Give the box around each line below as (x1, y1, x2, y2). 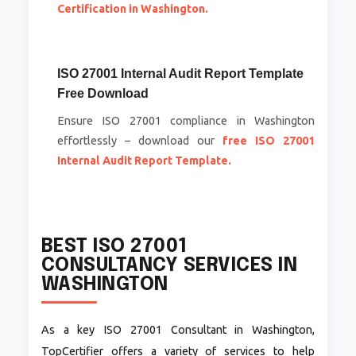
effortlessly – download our (56, 134, 223, 148)
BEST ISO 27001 (41, 237, 188, 257)
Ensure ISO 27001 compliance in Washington (56, 114, 315, 128)
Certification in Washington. (56, 2, 208, 16)
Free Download (56, 87, 149, 101)
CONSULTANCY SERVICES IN (41, 256, 298, 277)
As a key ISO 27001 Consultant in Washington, (41, 323, 315, 337)
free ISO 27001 (222, 134, 315, 148)
